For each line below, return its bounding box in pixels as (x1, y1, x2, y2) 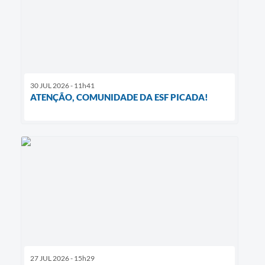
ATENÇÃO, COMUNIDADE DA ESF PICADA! (30, 92, 208, 103)
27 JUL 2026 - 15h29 (30, 253, 95, 263)
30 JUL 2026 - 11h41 (30, 81, 95, 91)
